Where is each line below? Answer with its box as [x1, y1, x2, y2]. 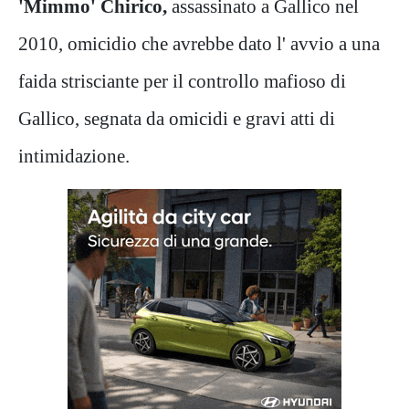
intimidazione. [18, 144, 130, 166]
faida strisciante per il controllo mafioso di [18, 69, 346, 91]
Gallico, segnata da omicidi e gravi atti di [18, 107, 335, 129]
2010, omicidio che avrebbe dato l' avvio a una [18, 32, 380, 54]
